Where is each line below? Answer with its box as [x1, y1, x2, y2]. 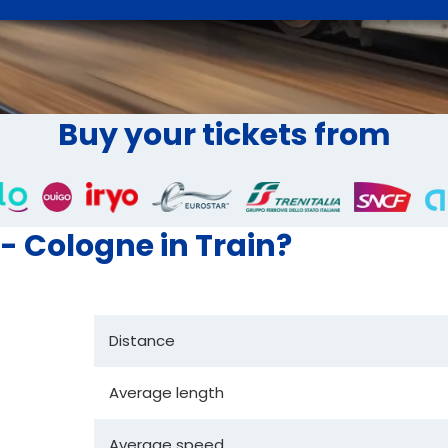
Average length [109, 381, 224, 403]
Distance [109, 329, 175, 351]
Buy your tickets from [57, 114, 391, 156]
